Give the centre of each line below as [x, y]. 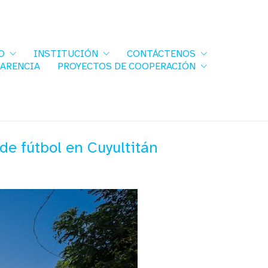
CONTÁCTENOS [161, 54]
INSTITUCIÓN [66, 54]
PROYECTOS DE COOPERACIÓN [127, 66]
